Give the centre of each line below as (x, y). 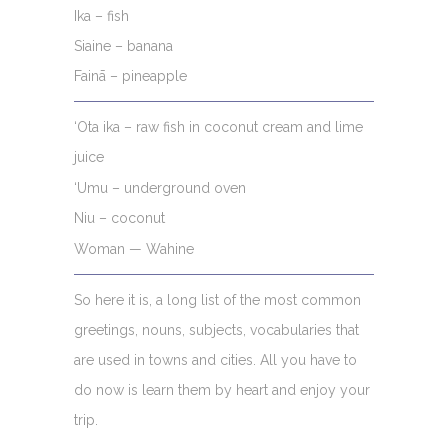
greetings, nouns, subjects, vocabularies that (216, 330)
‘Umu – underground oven (160, 188)
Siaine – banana (123, 46)
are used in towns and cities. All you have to (215, 360)
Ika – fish (101, 16)
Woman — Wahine (134, 249)
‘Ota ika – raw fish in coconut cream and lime (218, 127)
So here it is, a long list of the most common (217, 300)
